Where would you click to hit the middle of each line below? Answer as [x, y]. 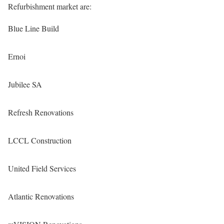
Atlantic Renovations [41, 196]
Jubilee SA [25, 84]
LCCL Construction [40, 140]
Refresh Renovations [41, 112]
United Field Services [42, 168]
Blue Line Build [33, 28]
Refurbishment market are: [50, 6]
